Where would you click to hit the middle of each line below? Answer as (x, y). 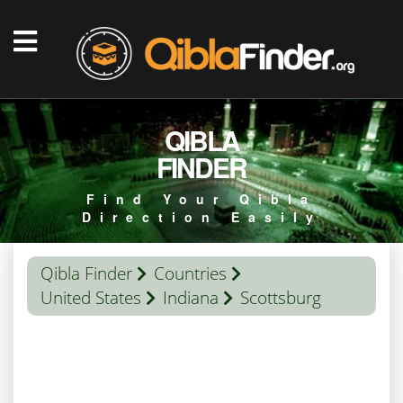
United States (91, 298)
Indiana (191, 298)
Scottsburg (281, 298)
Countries (190, 273)
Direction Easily (201, 217)
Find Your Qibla (201, 199)
